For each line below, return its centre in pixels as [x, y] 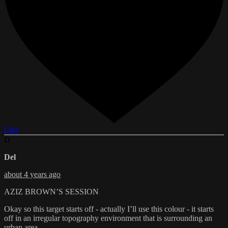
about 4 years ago [32, 174]
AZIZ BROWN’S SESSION [51, 191]
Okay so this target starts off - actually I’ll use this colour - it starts [109, 209]
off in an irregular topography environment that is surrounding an [108, 218]
